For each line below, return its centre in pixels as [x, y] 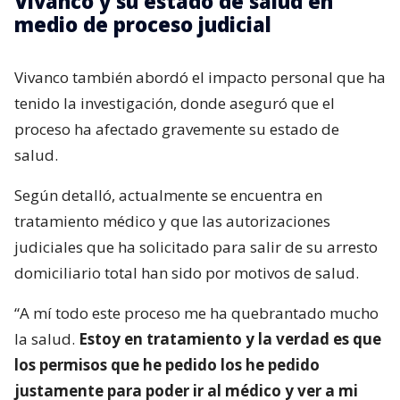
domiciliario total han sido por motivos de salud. [187, 272]
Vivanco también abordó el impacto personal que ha [200, 77]
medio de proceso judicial [143, 24]
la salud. [46, 338]
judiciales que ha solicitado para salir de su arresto [196, 246]
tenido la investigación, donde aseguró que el [175, 103]
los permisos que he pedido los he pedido [167, 364]
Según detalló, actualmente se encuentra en [168, 195]
